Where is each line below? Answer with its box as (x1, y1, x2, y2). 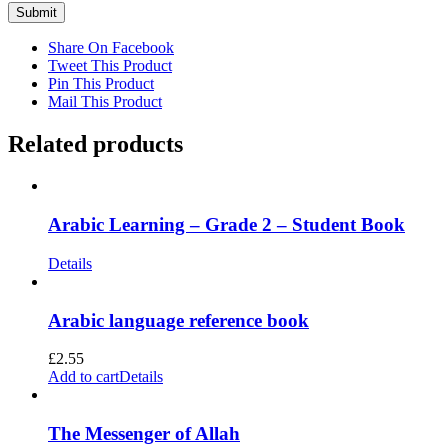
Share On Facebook (48, 38, 174, 56)
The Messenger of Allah (48, 423, 240, 445)
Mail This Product (48, 92, 162, 110)
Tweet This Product (48, 56, 172, 74)
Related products (8, 130, 183, 157)
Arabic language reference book (48, 309, 309, 331)
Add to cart (48, 368, 119, 386)
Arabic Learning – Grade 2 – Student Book (48, 214, 405, 236)
